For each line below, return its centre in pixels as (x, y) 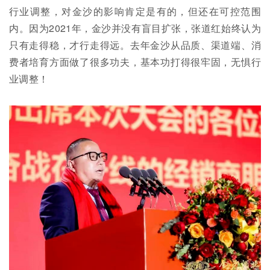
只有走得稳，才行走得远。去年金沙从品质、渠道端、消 (135, 45)
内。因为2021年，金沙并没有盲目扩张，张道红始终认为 (135, 28)
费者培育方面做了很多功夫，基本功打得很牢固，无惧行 (135, 62)
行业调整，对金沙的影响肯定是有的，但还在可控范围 (135, 11)
